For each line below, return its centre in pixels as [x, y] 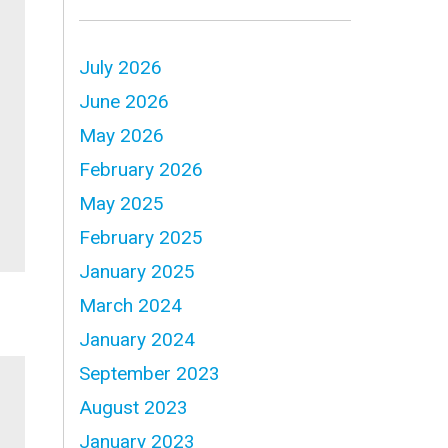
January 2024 [137, 339]
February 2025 [141, 237]
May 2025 [122, 203]
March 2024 [131, 305]
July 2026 [121, 67]
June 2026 [124, 101]
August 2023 [134, 407]
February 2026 [141, 169]
